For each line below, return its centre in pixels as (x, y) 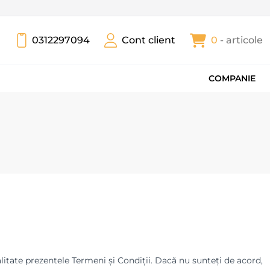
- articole (240, 40)
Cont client (149, 40)
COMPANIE (232, 78)
